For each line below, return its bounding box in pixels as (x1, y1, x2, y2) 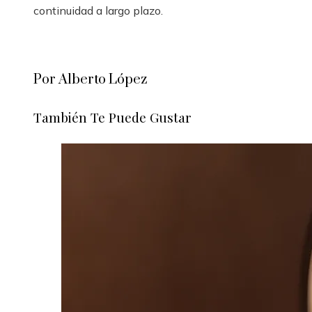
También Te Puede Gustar (33, 108, 192, 127)
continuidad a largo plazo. (33, 3, 163, 18)
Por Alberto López (33, 71, 147, 89)
